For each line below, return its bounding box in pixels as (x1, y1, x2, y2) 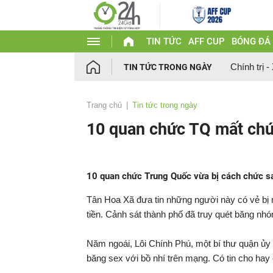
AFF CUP (188, 36, 225, 47)
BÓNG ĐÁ (231, 36, 271, 47)
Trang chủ (87, 101, 122, 110)
